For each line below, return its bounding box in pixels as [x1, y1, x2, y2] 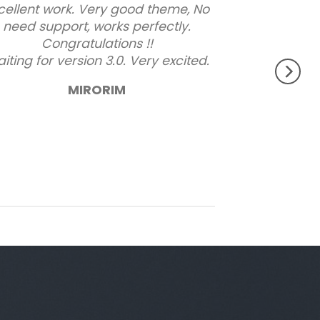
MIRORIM [68, 81, 126, 99]
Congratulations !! [41, 34, 153, 52]
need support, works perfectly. [3, 17, 191, 35]
